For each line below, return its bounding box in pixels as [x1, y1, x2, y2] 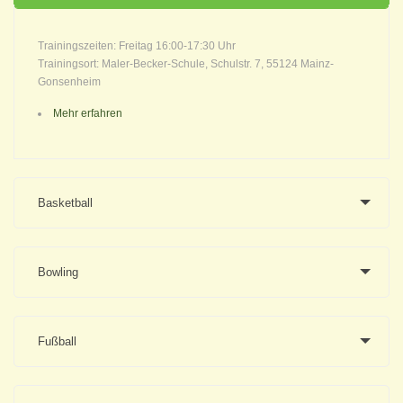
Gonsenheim [38, 75, 101, 88]
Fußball [38, 334, 76, 348]
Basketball [38, 195, 93, 210]
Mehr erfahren [53, 106, 122, 120]
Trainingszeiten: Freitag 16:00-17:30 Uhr [38, 39, 236, 52]
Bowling [38, 264, 78, 279]
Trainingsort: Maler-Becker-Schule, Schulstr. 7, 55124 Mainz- [38, 57, 334, 70]
